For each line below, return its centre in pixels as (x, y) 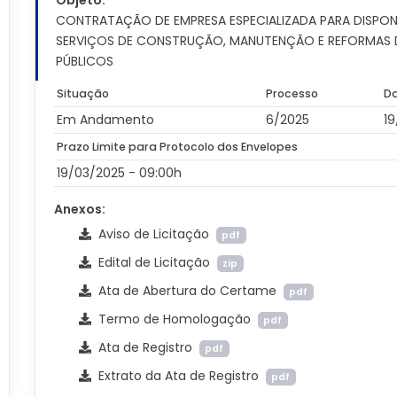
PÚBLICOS (84, 61)
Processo (292, 93)
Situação (83, 93)
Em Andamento (106, 120)
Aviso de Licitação (153, 234)
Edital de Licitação (154, 262)
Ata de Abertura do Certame (187, 291)
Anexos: (79, 209)
